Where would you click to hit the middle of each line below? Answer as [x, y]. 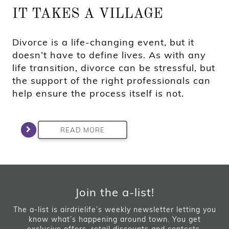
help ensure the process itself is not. [98, 94]
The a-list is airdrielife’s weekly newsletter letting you [114, 210]
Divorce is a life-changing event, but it [103, 42]
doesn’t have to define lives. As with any [109, 55]
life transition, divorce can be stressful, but [114, 68]
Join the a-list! [114, 192]
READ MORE [83, 130]
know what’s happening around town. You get [114, 220]
